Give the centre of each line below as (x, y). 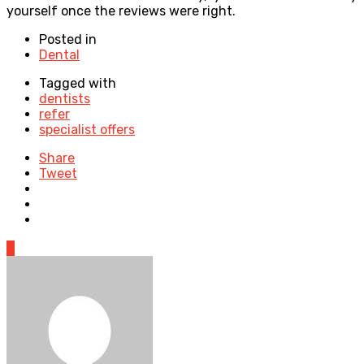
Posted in (68, 39)
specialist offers (87, 129)
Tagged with (78, 83)
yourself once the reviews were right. (121, 11)
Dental (59, 54)
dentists (65, 98)
